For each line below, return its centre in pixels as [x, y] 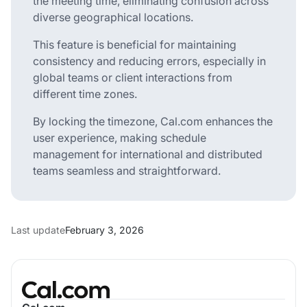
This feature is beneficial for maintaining [135, 44]
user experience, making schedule [120, 137]
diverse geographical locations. [113, 17]
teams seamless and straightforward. [127, 170]
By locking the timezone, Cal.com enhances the [153, 121]
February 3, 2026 [105, 230]
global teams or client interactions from [133, 77]
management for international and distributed [148, 154]
